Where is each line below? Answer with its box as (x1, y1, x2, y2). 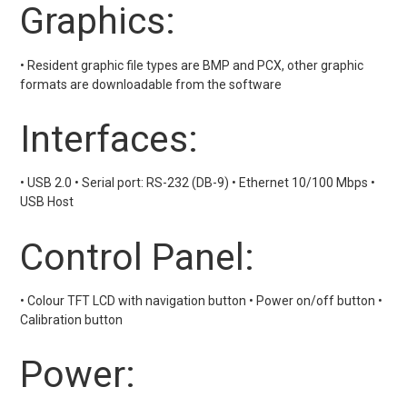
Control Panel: (20, 234, 255, 279)
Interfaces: (20, 116, 199, 161)
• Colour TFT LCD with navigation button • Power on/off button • (20, 293, 383, 308)
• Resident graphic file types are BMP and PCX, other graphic (20, 57, 364, 73)
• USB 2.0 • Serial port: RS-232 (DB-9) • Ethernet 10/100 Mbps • (20, 175, 376, 191)
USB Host (20, 194, 74, 210)
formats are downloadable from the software (20, 76, 283, 92)
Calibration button (20, 312, 124, 327)
